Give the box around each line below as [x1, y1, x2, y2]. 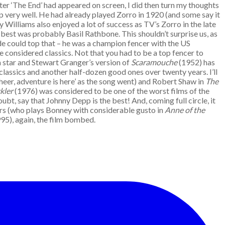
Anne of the [165, 105, 205, 115]
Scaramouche [131, 57, 177, 67]
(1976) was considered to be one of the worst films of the [13, 86, 209, 95]
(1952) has [177, 57, 215, 67]
